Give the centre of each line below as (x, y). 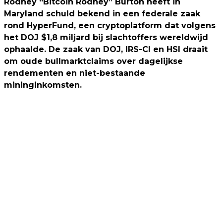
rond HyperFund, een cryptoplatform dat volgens (110, 26)
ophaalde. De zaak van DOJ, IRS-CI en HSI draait (106, 49)
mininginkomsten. (43, 85)
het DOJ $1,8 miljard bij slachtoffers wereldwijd (106, 37)
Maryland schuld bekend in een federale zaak (102, 14)
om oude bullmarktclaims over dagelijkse (93, 61)
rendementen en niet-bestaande (75, 73)
